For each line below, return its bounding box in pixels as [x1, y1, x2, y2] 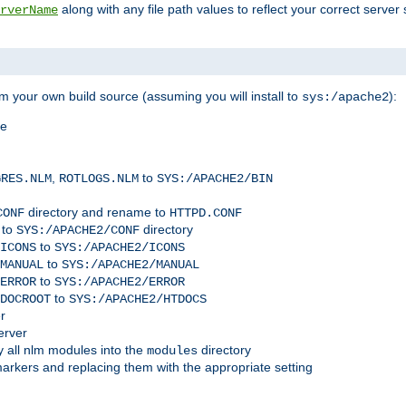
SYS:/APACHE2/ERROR [54, 275, 185, 290]
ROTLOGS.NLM [59, 171, 139, 187]
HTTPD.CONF [169, 206, 242, 221]
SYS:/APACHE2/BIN [157, 171, 273, 187]
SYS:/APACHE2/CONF [16, 223, 140, 238]
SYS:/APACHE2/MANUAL [62, 257, 199, 273]
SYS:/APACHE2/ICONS [54, 240, 185, 256]
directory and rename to [24, 205, 169, 220]
